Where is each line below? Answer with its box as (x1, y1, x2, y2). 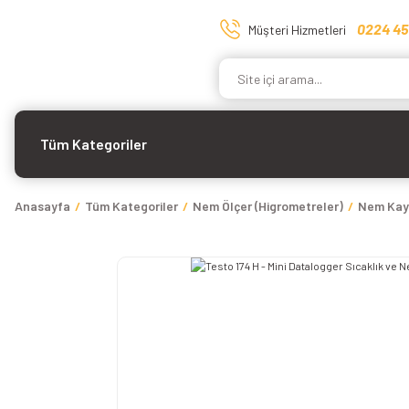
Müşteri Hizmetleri (248, 21, 346, 37)
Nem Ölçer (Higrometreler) (193, 198, 343, 214)
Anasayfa (15, 198, 70, 214)
